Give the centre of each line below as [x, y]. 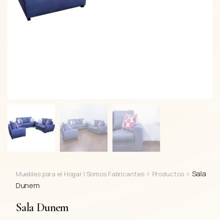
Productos [168, 174]
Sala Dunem [42, 207]
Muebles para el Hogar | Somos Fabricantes [80, 174]
